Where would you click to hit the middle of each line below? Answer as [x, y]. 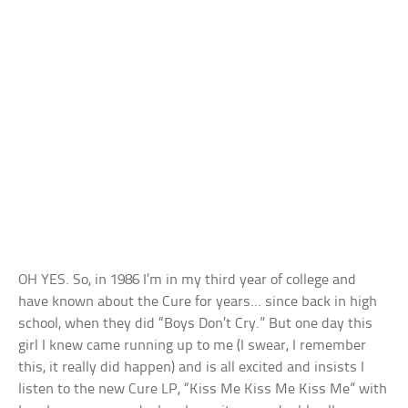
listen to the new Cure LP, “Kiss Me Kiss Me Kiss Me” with [203, 390]
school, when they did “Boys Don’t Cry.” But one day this [196, 324]
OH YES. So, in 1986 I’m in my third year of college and [188, 280]
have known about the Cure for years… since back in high [198, 302]
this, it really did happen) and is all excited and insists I [192, 368]
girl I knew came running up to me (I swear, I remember [193, 346]
